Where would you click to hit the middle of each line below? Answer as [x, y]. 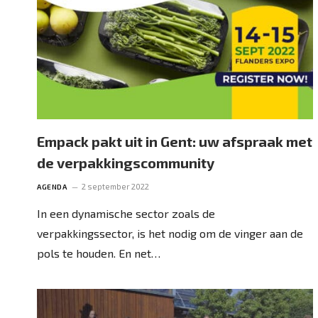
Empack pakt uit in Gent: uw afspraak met [175, 141]
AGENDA [52, 186]
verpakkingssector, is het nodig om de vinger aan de [170, 233]
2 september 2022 [115, 186]
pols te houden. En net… [99, 253]
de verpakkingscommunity [126, 162]
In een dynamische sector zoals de [126, 213]
